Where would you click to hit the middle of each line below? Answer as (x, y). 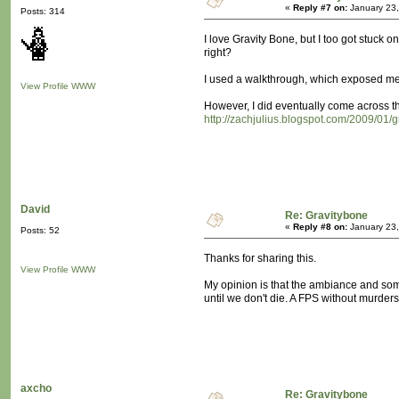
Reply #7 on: (320, 8)
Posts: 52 (40, 231)
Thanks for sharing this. (260, 259)
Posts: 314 (43, 12)
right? (218, 53)
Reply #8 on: (320, 227)
